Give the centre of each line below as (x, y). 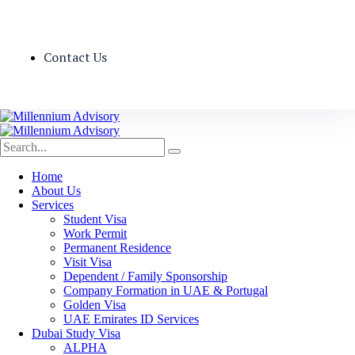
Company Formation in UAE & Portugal (166, 290)
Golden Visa (95, 305)
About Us (56, 191)
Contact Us (75, 57)
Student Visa (95, 219)
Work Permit (95, 233)
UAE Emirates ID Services (131, 319)
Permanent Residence (117, 248)
